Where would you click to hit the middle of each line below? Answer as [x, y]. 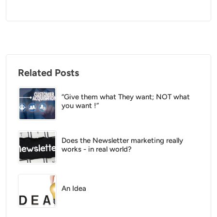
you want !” [80, 106]
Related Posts [48, 73]
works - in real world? [97, 149]
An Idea [74, 188]
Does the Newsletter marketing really [122, 140]
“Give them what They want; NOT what [126, 97]
